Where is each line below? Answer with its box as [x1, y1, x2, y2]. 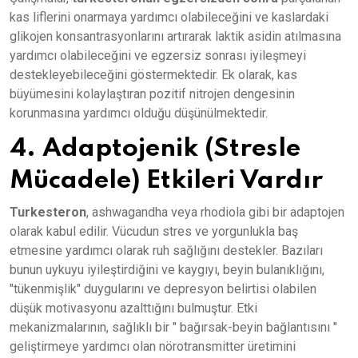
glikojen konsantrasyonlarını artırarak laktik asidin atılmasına [10, 28, 341, 44]
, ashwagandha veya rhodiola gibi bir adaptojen [86, 204, 344, 220]
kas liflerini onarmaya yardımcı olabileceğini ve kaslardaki [10, 9, 328, 25]
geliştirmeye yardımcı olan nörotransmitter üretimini [10, 338, 296, 354]
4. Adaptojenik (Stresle [10, 135, 300, 161]
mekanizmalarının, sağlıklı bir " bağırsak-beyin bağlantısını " [10, 319, 337, 335]
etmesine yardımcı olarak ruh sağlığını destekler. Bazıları [10, 242, 323, 258]
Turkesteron [10, 204, 86, 220]
